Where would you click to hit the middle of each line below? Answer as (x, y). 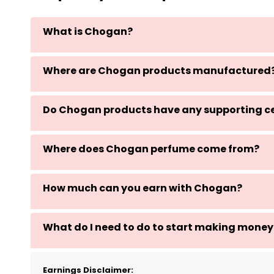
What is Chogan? (88, 32)
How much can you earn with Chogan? (143, 188)
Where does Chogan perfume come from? (151, 149)
